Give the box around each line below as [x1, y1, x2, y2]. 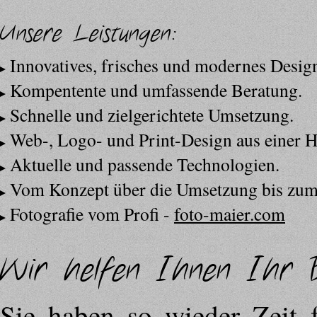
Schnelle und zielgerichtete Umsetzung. [10, 103, 294, 127]
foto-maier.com [174, 202, 285, 226]
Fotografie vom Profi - [10, 202, 174, 226]
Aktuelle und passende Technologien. [10, 152, 279, 176]
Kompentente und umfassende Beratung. [10, 78, 302, 102]
